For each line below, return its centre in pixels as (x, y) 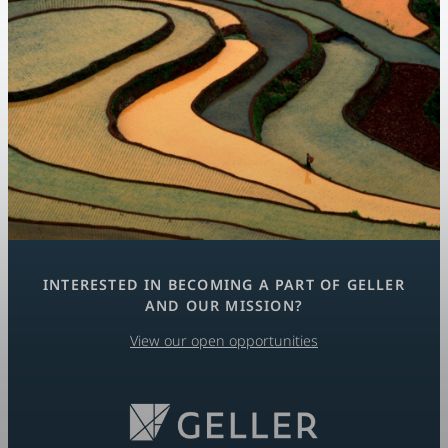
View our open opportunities (224, 341)
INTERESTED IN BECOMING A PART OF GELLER (224, 284)
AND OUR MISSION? (224, 305)
